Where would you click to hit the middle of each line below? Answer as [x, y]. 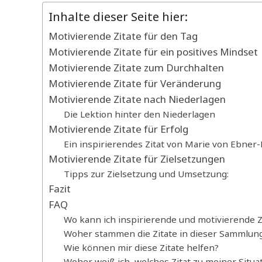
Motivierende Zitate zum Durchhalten [136, 67]
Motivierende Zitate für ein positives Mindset [153, 51]
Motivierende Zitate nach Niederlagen [137, 99]
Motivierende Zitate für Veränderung [135, 83]
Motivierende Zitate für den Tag [123, 36]
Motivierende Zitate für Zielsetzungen [137, 158]
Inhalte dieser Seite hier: [118, 16]
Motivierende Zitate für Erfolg [118, 129]
